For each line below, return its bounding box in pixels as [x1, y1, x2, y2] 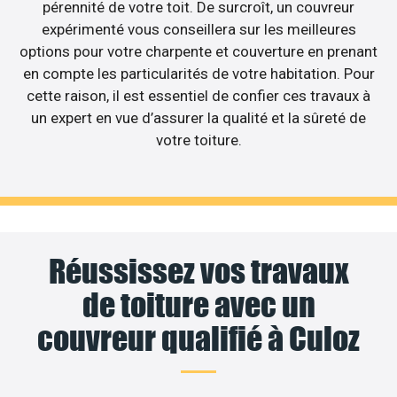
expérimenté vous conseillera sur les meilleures [41, 20, 356, 39]
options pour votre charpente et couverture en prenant [19, 43, 378, 61]
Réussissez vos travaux [48, 251, 349, 291]
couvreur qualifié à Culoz [37, 318, 360, 358]
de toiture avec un [82, 284, 315, 324]
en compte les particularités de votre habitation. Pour [22, 65, 375, 83]
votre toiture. [155, 131, 242, 150]
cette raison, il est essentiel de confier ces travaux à [27, 87, 370, 105]
